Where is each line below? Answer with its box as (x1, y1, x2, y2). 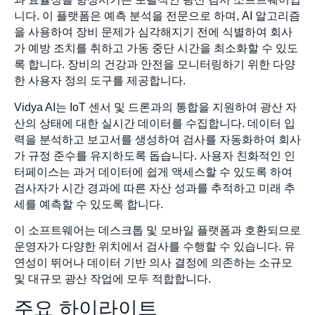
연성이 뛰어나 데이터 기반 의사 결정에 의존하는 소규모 (14, 256, 292, 269)
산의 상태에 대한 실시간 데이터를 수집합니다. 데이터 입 (14, 117, 295, 129)
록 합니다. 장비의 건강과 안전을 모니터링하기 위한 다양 (14, 58, 295, 71)
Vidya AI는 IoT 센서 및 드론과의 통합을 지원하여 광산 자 (14, 101, 297, 113)
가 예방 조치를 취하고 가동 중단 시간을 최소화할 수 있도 (14, 42, 298, 55)
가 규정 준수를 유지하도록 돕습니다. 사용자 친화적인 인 (14, 149, 295, 162)
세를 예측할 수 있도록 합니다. (14, 198, 163, 210)
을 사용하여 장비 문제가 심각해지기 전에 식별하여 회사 (14, 26, 292, 39)
